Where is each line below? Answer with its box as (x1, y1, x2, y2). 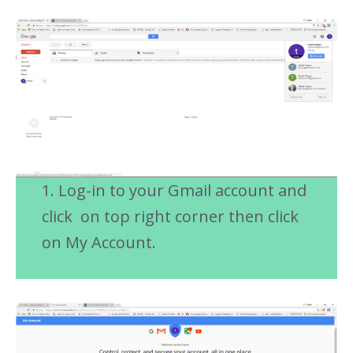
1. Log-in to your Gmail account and (41, 180, 310, 202)
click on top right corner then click (41, 206, 299, 228)
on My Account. (41, 232, 156, 254)
